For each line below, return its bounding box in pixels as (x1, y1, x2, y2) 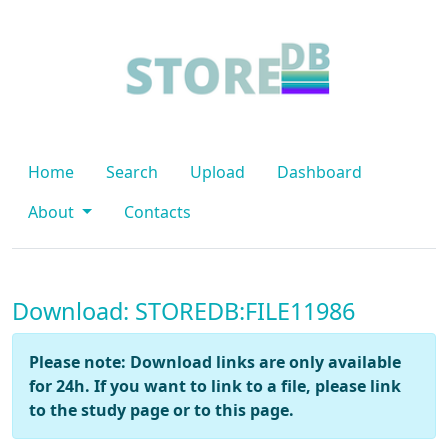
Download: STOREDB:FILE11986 (12, 295, 355, 327)
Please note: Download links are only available (29, 351, 401, 373)
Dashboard (277, 161, 362, 183)
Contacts (123, 201, 191, 223)
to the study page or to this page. (29, 399, 294, 421)
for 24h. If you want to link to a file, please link (29, 375, 401, 397)
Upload (190, 161, 245, 183)
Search (106, 161, 158, 183)
